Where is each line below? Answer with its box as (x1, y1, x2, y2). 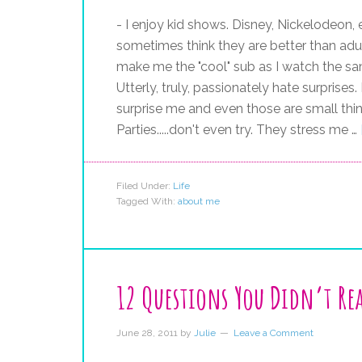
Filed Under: (116, 180, 173, 192)
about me (178, 196, 220, 207)
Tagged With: (116, 196, 178, 207)
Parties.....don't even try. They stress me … (116, 122, 360, 137)
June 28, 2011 (116, 327, 178, 339)
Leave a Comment (234, 327, 314, 339)
